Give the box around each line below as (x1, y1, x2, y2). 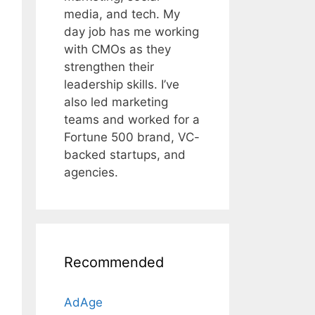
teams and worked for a (64, 112, 200, 127)
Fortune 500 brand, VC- (64, 130, 200, 145)
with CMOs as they (64, 42, 171, 57)
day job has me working (64, 25, 199, 39)
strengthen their (64, 60, 154, 75)
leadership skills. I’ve (64, 77, 179, 92)
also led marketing (64, 95, 168, 110)
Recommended (64, 254, 164, 271)
